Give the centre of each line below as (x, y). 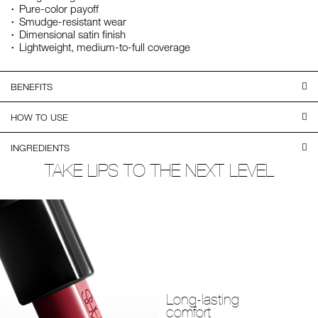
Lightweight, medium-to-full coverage (105, 47)
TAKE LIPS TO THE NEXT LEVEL (159, 171)
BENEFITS (32, 87)
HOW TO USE (39, 117)
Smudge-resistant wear (73, 22)
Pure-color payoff (59, 9)
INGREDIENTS (40, 148)
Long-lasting (203, 298)
